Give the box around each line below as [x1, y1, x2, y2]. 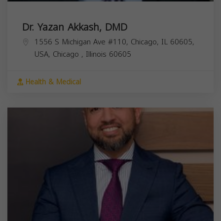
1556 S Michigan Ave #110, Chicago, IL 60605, [35, 35, 194, 49]
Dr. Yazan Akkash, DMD [22, 17, 127, 37]
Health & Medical [23, 75, 81, 89]
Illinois [86, 47, 109, 61]
